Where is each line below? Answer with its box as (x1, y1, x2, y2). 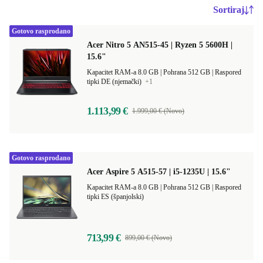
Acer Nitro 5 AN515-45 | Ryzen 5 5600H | (87, 41, 232, 49)
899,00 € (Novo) (124, 234, 172, 242)
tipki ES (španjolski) (87, 193, 144, 201)
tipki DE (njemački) (87, 77, 143, 86)
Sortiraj (213, 5, 244, 15)
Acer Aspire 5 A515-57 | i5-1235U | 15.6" (87, 167, 231, 176)
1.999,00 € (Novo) (132, 107, 184, 115)
